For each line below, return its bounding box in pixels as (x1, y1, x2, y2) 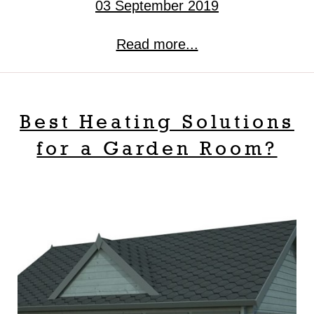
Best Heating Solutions (20, 109, 294, 133)
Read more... (116, 36, 198, 53)
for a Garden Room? (36, 136, 278, 160)
